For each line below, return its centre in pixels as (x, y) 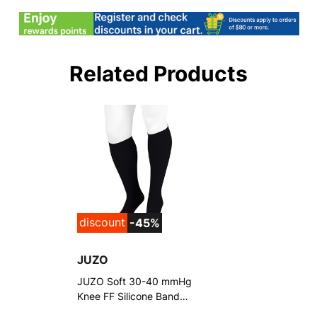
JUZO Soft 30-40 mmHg (134, 282)
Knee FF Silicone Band (128, 296)
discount (102, 223)
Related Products (158, 74)
